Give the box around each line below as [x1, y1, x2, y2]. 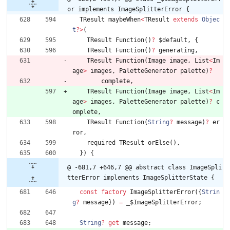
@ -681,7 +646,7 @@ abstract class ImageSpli [67, 164, 222, 171]
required [87, 139, 116, 147]
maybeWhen [108, 16, 141, 24]
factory [101, 188, 126, 196]
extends [173, 16, 198, 24]
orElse [148, 139, 169, 147]
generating [159, 47, 195, 54]
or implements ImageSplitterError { [67, 6, 189, 13]
